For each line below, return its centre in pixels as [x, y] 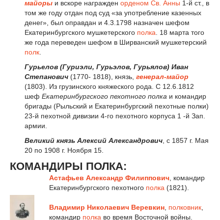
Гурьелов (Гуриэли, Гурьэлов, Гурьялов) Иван [106, 67]
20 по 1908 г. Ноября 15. [64, 151]
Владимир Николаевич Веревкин [107, 207]
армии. [36, 126]
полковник [185, 207]
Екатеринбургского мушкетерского [81, 33]
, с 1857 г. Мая [186, 141]
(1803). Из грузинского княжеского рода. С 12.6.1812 [109, 87]
